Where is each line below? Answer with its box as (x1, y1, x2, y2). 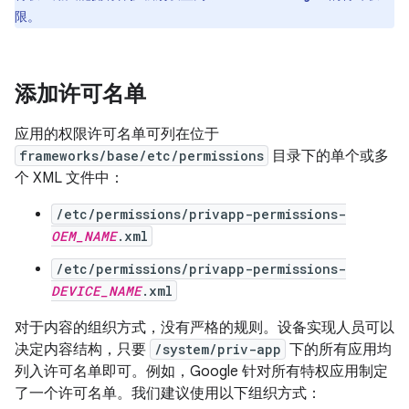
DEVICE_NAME (51, 282, 142, 299)
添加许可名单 (15, 80, 146, 108)
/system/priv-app (154, 341, 281, 358)
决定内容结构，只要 (15, 341, 150, 359)
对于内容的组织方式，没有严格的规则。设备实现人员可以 (15, 319, 394, 337)
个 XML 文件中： (15, 169, 124, 187)
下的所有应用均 (286, 341, 392, 359)
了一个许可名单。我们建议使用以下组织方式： (15, 384, 321, 403)
